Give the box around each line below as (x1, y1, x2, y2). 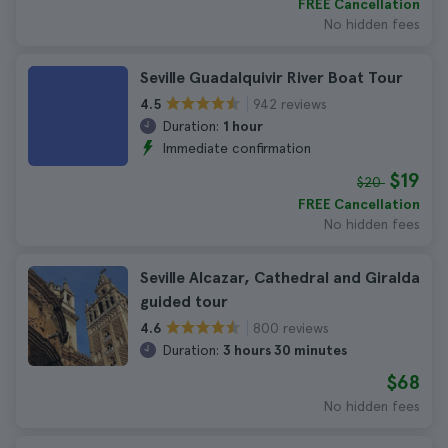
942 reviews (253, 95, 327, 112)
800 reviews (253, 319, 329, 336)
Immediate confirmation (162, 140, 311, 156)
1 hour (223, 118, 263, 134)
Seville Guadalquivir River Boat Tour (140, 68, 403, 87)
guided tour (140, 292, 228, 311)
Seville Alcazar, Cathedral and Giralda (140, 268, 420, 287)
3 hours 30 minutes (223, 342, 347, 358)
